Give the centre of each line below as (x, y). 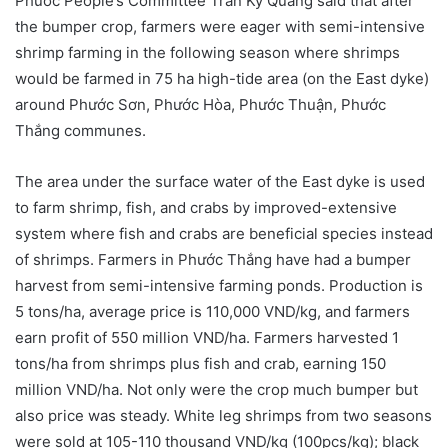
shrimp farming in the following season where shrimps (207, 53)
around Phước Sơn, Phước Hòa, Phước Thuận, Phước (200, 105)
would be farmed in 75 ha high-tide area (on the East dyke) (222, 79)
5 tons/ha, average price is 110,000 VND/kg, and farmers (212, 312)
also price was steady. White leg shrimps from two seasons (223, 416)
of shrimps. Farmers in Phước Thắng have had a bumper (213, 260)
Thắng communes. (80, 131)
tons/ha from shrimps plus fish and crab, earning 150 (200, 364)
